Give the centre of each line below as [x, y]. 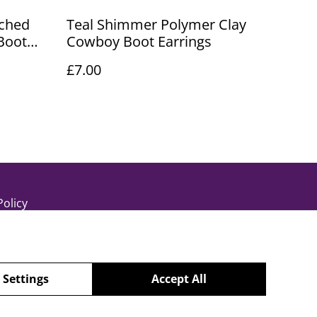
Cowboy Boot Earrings [139, 41]
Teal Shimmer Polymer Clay [156, 24]
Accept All [179, 278]
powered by [169, 307]
